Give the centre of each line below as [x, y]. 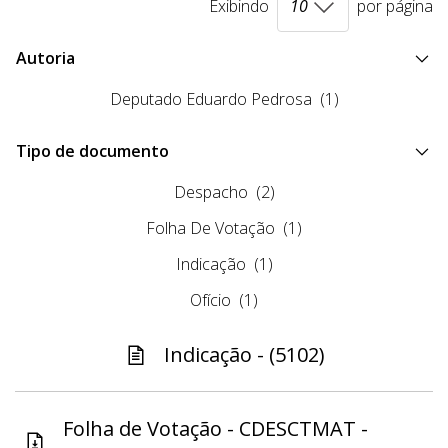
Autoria [45, 58]
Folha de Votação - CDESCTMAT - [215, 429]
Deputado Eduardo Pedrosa [210, 99]
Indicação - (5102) [244, 355]
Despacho [210, 192]
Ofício [210, 300]
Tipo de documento [92, 151]
